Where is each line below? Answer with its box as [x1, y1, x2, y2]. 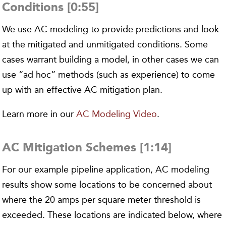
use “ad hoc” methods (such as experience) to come [2, 69, 215, 80]
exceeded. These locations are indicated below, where [2, 209, 222, 220]
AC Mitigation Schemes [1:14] [2, 142, 172, 154]
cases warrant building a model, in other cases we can [2, 54, 219, 65]
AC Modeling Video [76, 108, 157, 120]
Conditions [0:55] [2, 2, 99, 14]
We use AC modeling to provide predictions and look [2, 24, 219, 35]
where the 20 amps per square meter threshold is [2, 194, 201, 205]
